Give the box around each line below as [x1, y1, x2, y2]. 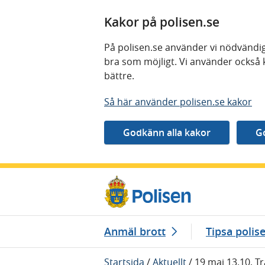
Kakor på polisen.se [104, 14, 219, 30]
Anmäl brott [104, 224, 166, 238]
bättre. [104, 69, 137, 82]
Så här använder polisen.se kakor [104, 95, 252, 108]
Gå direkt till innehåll [9, 169, 101, 182]
